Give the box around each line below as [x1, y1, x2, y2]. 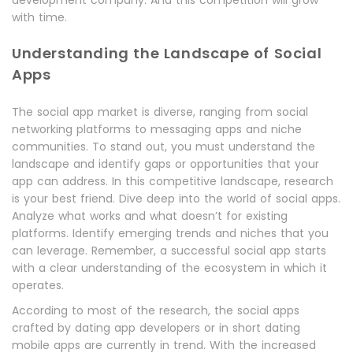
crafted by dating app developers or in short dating [12, 320, 300, 336]
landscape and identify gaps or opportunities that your [12, 156, 319, 172]
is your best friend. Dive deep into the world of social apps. [12, 191, 340, 206]
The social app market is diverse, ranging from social [12, 104, 308, 120]
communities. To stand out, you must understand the [12, 139, 315, 154]
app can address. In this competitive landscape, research [12, 173, 333, 189]
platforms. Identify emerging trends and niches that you [12, 225, 329, 241]
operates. [12, 277, 64, 293]
